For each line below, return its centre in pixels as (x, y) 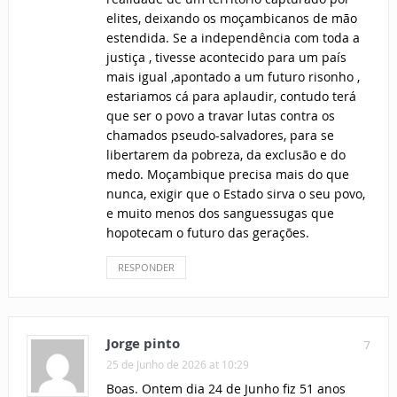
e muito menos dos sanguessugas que (220, 214)
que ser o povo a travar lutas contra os (220, 116)
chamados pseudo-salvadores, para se (220, 136)
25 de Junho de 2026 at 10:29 (177, 365)
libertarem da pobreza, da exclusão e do (226, 155)
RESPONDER (146, 268)
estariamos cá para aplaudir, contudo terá (231, 97)
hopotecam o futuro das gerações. (207, 233)
